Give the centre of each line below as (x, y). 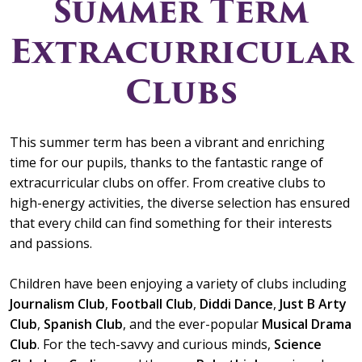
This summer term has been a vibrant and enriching (167, 142)
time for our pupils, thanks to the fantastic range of (166, 162)
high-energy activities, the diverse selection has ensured (180, 203)
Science (298, 344)
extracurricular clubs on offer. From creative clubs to (168, 183)
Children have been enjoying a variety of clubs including (178, 284)
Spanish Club (83, 324)
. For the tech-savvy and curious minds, (156, 344)
